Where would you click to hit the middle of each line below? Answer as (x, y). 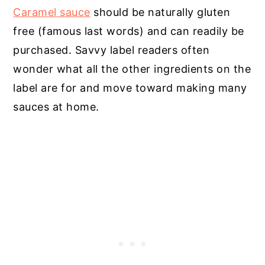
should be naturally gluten (160, 12)
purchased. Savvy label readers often (112, 50)
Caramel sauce (52, 12)
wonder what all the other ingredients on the (132, 69)
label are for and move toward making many (130, 88)
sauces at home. (56, 106)
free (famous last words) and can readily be (129, 31)
